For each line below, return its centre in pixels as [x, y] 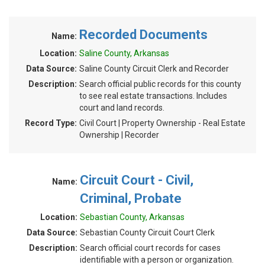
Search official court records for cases [150, 248]
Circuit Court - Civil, [137, 180]
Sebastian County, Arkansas [132, 217]
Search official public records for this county [160, 84]
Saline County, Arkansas [124, 53]
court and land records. [122, 108]
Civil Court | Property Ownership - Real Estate [162, 123]
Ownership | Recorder [119, 135]
